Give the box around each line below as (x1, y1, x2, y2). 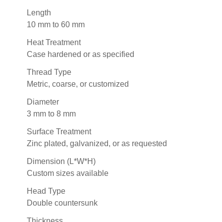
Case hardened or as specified (27, 50, 134, 58)
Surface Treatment (27, 127, 91, 136)
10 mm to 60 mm (27, 20, 85, 29)
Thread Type (27, 67, 71, 76)
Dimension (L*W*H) (27, 157, 96, 166)
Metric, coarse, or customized (27, 79, 129, 88)
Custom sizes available (27, 168, 109, 177)
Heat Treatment (27, 38, 81, 47)
